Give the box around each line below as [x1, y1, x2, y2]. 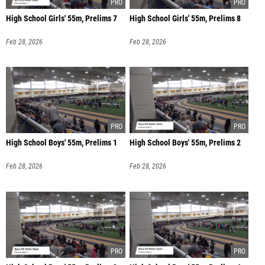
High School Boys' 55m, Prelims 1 [6, 138, 117, 148]
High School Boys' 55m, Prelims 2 [129, 138, 241, 148]
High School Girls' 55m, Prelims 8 [129, 13, 241, 24]
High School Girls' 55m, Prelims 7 [6, 13, 117, 24]
